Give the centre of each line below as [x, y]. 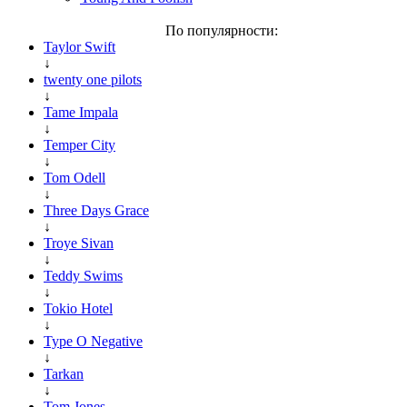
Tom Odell [74, 177]
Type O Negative [93, 341]
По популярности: [222, 30]
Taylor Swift [79, 46]
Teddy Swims [83, 275]
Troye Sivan [79, 243]
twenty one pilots [93, 79]
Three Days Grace [96, 210]
